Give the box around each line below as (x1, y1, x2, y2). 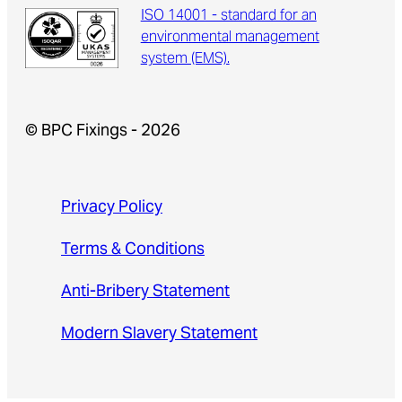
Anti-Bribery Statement (61, 275, 230, 310)
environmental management (140, 22, 319, 54)
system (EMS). (140, 44, 230, 75)
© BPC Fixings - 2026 (25, 114, 180, 150)
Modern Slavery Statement (61, 317, 258, 353)
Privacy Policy (61, 190, 162, 226)
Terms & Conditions (61, 232, 205, 268)
